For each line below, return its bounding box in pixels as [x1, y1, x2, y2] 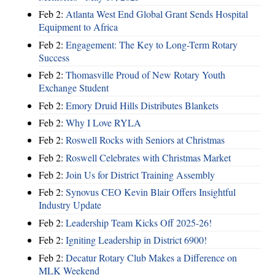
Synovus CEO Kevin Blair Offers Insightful [66, 185, 236, 199]
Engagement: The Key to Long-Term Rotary [66, 37, 238, 51]
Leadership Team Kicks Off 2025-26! [66, 215, 212, 229]
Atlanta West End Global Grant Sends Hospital [66, 7, 248, 21]
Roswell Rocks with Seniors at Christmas [66, 133, 225, 147]
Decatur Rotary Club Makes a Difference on [66, 250, 237, 264]
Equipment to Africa [39, 20, 118, 34]
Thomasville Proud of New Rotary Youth [66, 68, 225, 82]
